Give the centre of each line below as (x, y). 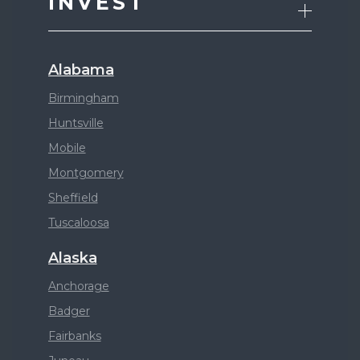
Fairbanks (74, 336)
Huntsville (76, 123)
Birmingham (83, 98)
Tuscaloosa (78, 223)
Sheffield (73, 198)
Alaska (72, 258)
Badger (69, 311)
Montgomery (86, 173)
